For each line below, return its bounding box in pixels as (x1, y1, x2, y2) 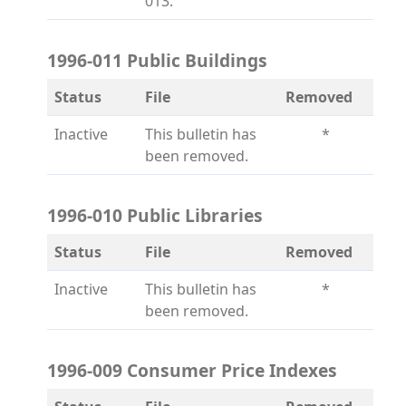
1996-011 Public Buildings (47, 48, 267, 72)
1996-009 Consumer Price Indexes (47, 358, 337, 382)
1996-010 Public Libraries (47, 203, 263, 227)
